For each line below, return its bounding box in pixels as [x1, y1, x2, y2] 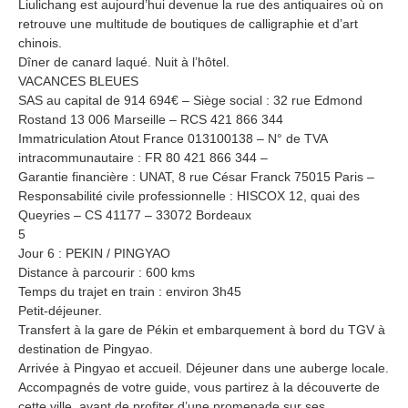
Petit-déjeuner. [18, 302, 102, 318]
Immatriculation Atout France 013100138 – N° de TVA [18, 130, 327, 146]
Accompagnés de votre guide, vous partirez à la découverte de [18, 379, 380, 394]
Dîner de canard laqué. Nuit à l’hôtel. [18, 54, 229, 69]
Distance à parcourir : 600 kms [18, 264, 195, 280]
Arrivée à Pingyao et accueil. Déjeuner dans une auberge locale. [18, 360, 389, 375]
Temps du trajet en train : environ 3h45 [18, 283, 241, 299]
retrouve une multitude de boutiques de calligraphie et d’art [18, 15, 358, 31]
